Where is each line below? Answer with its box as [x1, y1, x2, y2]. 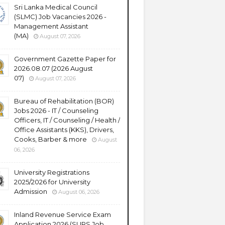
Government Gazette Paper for [14, 55, 116, 63]
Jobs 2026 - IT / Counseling [14, 106, 98, 115]
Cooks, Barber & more [14, 135, 87, 143]
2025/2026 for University [14, 178, 90, 186]
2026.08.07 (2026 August [14, 64, 93, 72]
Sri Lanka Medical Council [14, 3, 97, 11]
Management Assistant [14, 22, 88, 30]
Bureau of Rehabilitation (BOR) [14, 97, 114, 105]
